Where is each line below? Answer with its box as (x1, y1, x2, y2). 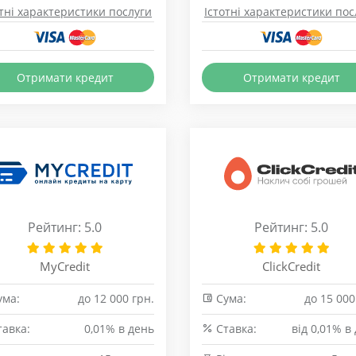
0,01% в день (84, 321, 154, 336)
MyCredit (40, 258, 90, 274)
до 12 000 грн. (78, 291, 154, 306)
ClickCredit (262, 258, 320, 274)
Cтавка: (213, 321, 257, 336)
